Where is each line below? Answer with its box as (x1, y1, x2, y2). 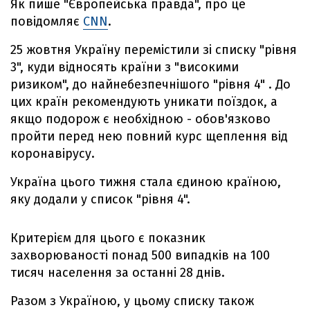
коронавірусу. (10, 146, 98, 161)
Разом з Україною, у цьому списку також (10, 293, 254, 309)
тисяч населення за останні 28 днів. (10, 265, 228, 280)
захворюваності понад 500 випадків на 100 (10, 248, 270, 263)
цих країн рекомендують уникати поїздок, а (10, 94, 277, 109)
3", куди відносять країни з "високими (10, 60, 239, 75)
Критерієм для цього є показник (10, 230, 206, 246)
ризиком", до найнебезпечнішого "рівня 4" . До (10, 77, 291, 92)
